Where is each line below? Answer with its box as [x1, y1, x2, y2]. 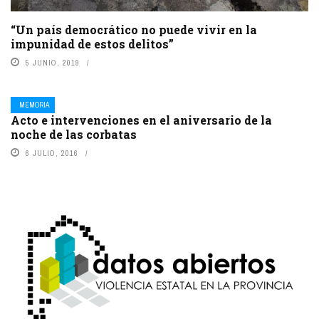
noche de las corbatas [11, 126, 137, 142]
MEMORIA [19, 100, 49, 110]
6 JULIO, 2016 [26, 147, 78, 158]
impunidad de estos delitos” [11, 36, 174, 51]
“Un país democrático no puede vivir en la [11, 21, 257, 37]
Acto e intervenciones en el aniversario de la [11, 112, 272, 127]
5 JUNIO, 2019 [26, 57, 80, 68]
